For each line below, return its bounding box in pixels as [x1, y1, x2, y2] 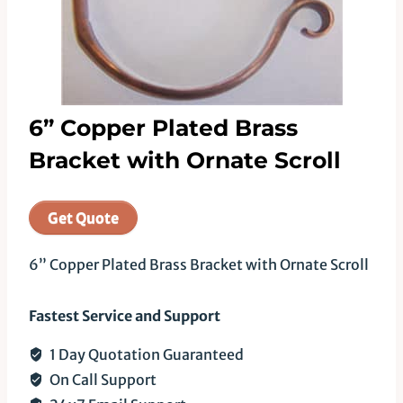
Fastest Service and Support [29, 306, 220, 325]
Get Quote [48, 208, 119, 227]
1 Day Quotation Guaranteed [47, 345, 244, 363]
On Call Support [47, 370, 157, 389]
